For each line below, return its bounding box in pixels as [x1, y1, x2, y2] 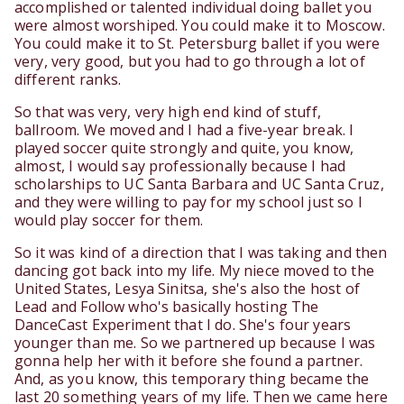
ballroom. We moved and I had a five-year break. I [14, 120, 354, 141]
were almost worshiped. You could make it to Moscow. [14, 15, 385, 36]
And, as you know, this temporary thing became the [14, 369, 370, 390]
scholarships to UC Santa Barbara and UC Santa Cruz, [14, 174, 384, 195]
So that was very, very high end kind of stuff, [14, 102, 321, 123]
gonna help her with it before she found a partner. [14, 351, 363, 372]
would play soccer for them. [14, 210, 204, 231]
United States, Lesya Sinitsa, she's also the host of [14, 279, 360, 299]
